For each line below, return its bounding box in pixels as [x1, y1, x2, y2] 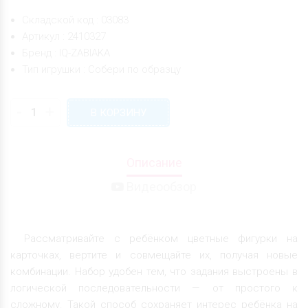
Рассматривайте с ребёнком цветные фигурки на [24, 232, 298, 245]
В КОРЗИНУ [90, 106, 146, 119]
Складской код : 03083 [22, 13, 129, 26]
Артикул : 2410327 [22, 30, 106, 43]
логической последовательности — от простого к [10, 281, 298, 294]
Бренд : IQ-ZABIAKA [22, 46, 110, 59]
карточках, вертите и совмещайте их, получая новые [10, 248, 298, 261]
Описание [126, 155, 182, 170]
